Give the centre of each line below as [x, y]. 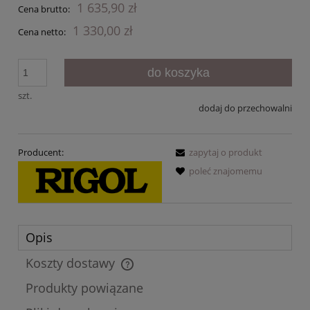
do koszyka [178, 73]
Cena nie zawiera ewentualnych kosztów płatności [134, 272]
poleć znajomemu [226, 171]
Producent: [41, 152]
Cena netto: [42, 32]
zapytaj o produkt [226, 152]
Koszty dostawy [72, 263]
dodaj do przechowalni [245, 108]
